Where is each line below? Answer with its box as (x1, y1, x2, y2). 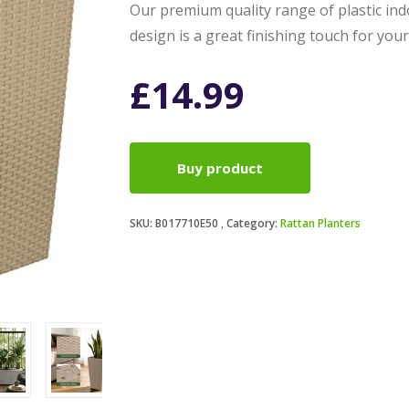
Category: (225, 215, 280, 231)
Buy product (176, 158, 263, 177)
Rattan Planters (279, 215, 361, 231)
